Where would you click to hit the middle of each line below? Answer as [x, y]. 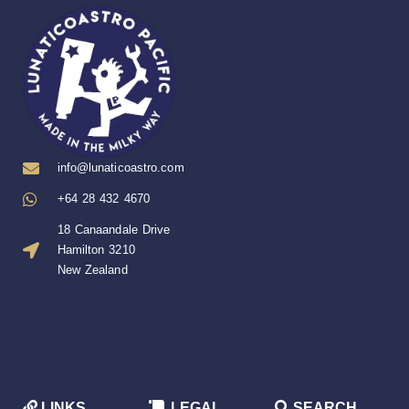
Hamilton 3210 [96, 250]
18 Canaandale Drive [114, 230]
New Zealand [92, 270]
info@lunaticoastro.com [121, 168]
